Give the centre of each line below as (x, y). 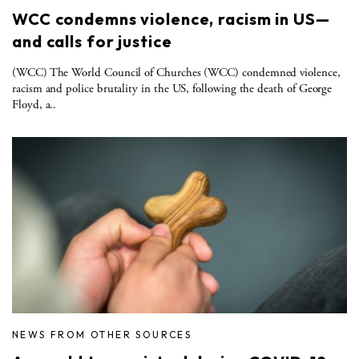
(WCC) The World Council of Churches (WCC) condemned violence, (176, 72)
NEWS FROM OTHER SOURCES (102, 334)
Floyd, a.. (34, 104)
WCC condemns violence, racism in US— (171, 18)
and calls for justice (92, 41)
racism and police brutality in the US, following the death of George (172, 88)
